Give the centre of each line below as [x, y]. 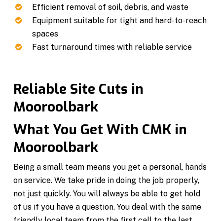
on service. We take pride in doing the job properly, [107, 180]
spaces [45, 34]
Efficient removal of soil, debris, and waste [110, 7]
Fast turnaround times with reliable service [112, 47]
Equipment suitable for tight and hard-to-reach [120, 20]
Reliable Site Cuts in [79, 89]
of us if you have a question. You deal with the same [108, 207]
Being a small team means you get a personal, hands [110, 167]
